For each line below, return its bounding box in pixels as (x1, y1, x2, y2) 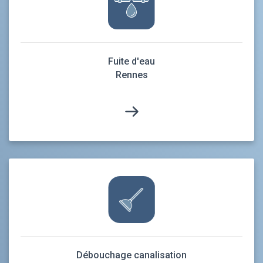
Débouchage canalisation (76, 249, 187, 261)
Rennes (115, 69, 148, 80)
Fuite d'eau (108, 55, 155, 67)
